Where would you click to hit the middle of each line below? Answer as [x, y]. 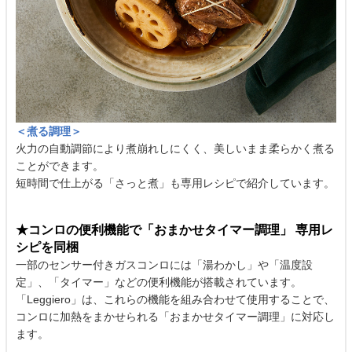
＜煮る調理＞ [48, 131]
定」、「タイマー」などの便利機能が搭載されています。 [158, 282]
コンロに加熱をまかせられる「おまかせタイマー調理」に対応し [175, 316]
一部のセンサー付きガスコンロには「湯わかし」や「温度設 [164, 264]
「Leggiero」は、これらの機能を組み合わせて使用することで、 [175, 299]
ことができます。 [59, 165]
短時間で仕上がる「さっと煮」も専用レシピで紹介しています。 [175, 183]
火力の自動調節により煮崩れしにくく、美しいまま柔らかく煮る [175, 148]
